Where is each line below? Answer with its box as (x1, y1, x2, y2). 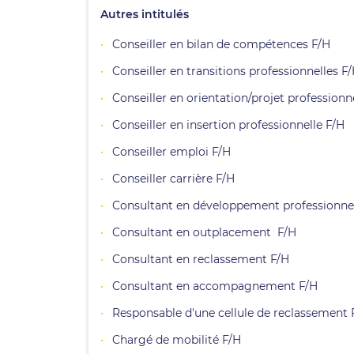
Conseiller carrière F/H (112, 171, 235, 186)
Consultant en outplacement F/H (112, 225, 296, 239)
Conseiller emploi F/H (112, 145, 231, 159)
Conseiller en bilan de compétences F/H (112, 37, 330, 51)
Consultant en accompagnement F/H (112, 279, 318, 293)
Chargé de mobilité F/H (112, 333, 241, 347)
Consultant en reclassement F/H (112, 252, 289, 266)
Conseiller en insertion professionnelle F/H (112, 118, 345, 132)
